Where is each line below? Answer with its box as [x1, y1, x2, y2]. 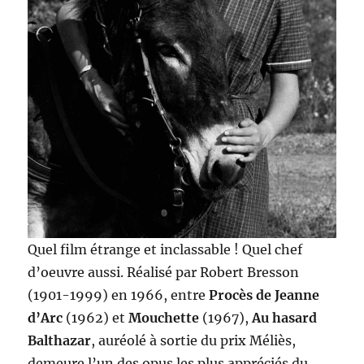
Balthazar [28, 331, 92, 349]
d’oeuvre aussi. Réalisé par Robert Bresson [28, 263, 300, 280]
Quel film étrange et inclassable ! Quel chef [28, 240, 303, 258]
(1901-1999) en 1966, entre [28, 286, 210, 303]
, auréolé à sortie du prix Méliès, [91, 331, 297, 349]
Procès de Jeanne [209, 286, 320, 303]
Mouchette [128, 309, 200, 326]
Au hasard [252, 309, 318, 326]
